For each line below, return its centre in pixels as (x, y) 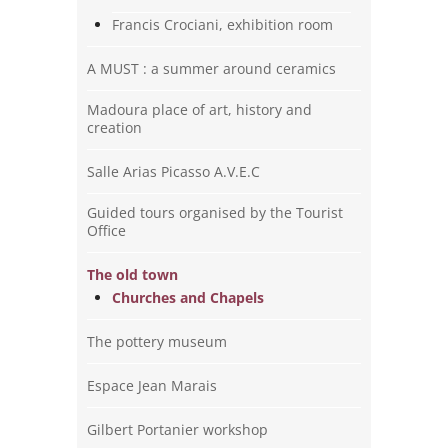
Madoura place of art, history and (200, 109)
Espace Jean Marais (152, 385)
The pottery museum (157, 341)
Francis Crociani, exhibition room (223, 24)
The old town (133, 274)
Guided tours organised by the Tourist (215, 212)
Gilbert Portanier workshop (178, 429)
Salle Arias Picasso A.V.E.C (174, 171)
